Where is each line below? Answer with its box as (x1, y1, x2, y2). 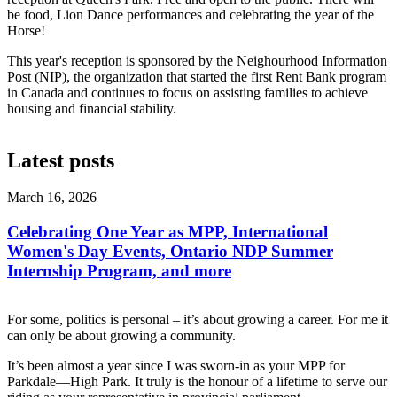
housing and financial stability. (7, 100, 176, 116)
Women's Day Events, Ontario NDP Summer (7, 242, 333, 261)
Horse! (7, 22, 45, 38)
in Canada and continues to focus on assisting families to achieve (7, 84, 368, 100)
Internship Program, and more (7, 261, 231, 281)
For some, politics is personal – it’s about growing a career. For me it (7, 311, 388, 327)
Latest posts (7, 148, 114, 172)
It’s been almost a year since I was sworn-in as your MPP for (7, 357, 345, 373)
